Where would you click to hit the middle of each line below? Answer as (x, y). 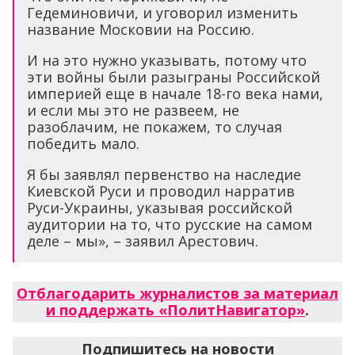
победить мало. (83, 144)
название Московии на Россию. (141, 30)
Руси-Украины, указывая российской (160, 208)
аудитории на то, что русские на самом (170, 225)
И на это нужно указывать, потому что (167, 61)
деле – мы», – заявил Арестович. (143, 241)
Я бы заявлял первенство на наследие (164, 175)
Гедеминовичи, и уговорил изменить (162, 13)
